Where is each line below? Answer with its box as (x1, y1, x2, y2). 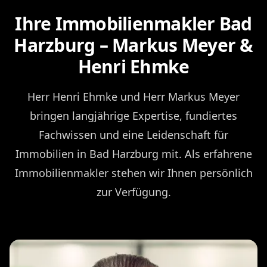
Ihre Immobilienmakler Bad (15, 11, 252, 36)
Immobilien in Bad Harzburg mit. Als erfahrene (15, 146, 252, 161)
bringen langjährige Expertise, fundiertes (30, 108, 237, 123)
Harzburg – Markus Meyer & (14, 32, 253, 57)
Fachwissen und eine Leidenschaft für (39, 127, 228, 142)
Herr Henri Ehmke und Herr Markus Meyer (27, 89, 240, 104)
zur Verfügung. (96, 184, 171, 199)
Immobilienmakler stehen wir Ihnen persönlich (14, 165, 253, 180)
